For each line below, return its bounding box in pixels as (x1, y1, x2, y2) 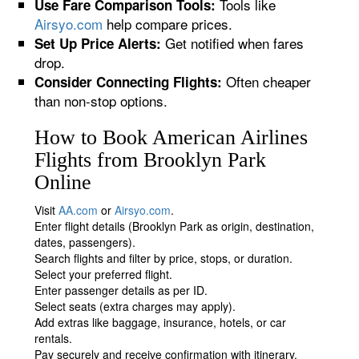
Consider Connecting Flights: (34, 72, 223, 91)
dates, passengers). (34, 234, 136, 250)
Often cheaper (222, 71, 312, 91)
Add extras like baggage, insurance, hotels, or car (34, 314, 287, 330)
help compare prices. (103, 14, 233, 34)
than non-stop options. (34, 91, 168, 111)
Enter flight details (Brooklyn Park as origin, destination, (34, 218, 315, 234)
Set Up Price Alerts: (34, 34, 162, 53)
